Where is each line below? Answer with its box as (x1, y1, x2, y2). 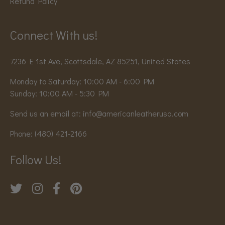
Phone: (10, 128, 35, 139)
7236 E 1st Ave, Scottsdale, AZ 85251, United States (10, 56, 190, 67)
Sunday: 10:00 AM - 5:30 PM (10, 88, 109, 99)
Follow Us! (10, 152, 61, 168)
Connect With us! (10, 27, 97, 43)
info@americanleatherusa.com (83, 108, 188, 119)
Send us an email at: (10, 108, 83, 119)
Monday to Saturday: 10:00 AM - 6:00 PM (10, 76, 154, 87)
